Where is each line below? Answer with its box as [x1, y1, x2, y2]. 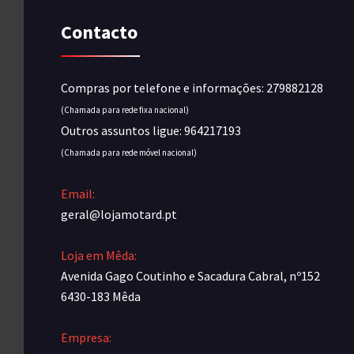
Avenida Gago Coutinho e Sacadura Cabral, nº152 [61, 268, 320, 284]
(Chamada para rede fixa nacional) [61, 104, 189, 115]
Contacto [61, 20, 137, 44]
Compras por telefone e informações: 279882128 [61, 80, 323, 96]
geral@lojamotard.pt [61, 206, 177, 222]
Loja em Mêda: [61, 247, 137, 263]
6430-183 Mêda [61, 288, 141, 304]
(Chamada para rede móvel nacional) [61, 147, 197, 158]
